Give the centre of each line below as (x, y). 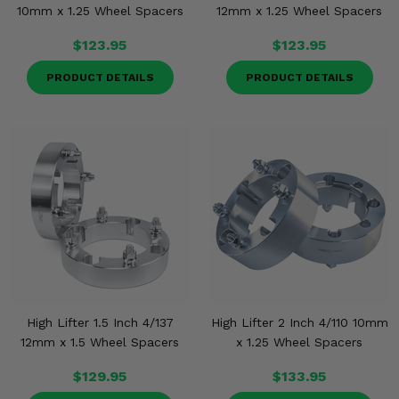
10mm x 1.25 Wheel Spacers (100, 11)
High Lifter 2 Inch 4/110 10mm (299, 322)
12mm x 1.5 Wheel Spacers (100, 342)
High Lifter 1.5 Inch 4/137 (100, 322)
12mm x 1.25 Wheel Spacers (299, 11)
